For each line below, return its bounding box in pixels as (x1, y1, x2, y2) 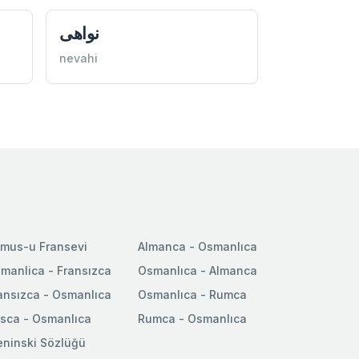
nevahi (59, 51, 98, 66)
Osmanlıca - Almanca (138, 264, 257, 278)
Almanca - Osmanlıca (138, 240, 257, 254)
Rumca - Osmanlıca (138, 312, 247, 326)
